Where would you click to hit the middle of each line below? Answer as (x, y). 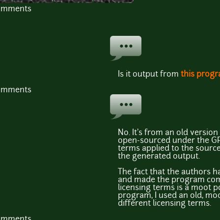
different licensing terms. (165, 204)
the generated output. (159, 157)
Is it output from (149, 75)
